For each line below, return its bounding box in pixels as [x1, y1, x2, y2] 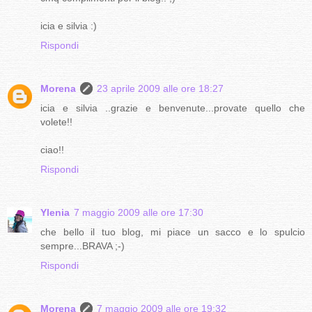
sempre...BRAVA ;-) [40, 240, 125, 252]
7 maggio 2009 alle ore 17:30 [74, 207, 203, 219]
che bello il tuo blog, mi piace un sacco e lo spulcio [40, 226, 305, 238]
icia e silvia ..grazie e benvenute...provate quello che [40, 102, 305, 114]
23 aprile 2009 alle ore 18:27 [97, 83, 224, 95]
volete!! [40, 116, 72, 128]
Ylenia [40, 207, 70, 219]
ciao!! [40, 144, 64, 156]
